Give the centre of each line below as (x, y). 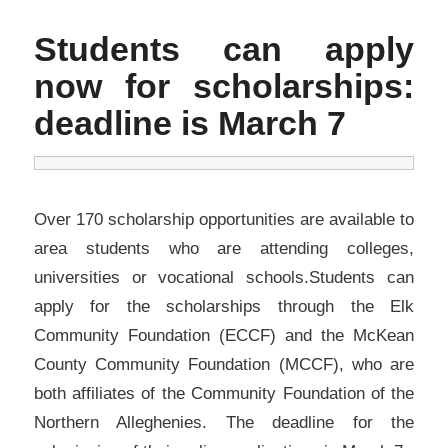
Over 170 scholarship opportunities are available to (224, 218)
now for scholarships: (224, 86)
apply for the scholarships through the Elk (224, 305)
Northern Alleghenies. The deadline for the (224, 421)
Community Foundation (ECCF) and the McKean (224, 334)
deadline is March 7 (189, 123)
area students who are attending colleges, (224, 247)
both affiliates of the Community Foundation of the (224, 392)
